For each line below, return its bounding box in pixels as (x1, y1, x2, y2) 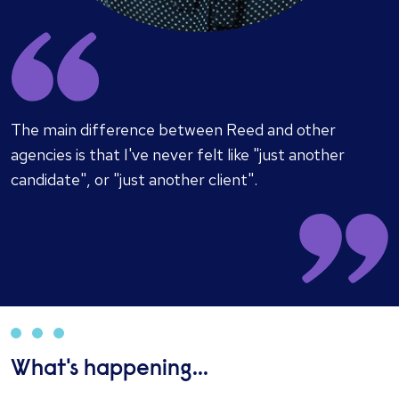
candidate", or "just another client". (11, 169, 257, 191)
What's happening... (11, 358, 208, 382)
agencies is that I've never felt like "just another (11, 144, 345, 166)
